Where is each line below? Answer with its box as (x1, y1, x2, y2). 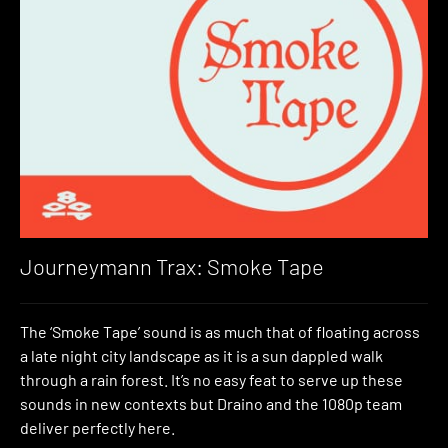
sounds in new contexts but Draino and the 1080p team (20, 394, 402, 414)
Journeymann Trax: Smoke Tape (20, 252, 324, 279)
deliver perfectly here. (20, 418, 175, 438)
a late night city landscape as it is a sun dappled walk (20, 346, 383, 366)
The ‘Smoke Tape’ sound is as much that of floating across (20, 322, 420, 342)
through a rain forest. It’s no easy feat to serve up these (20, 370, 403, 390)
